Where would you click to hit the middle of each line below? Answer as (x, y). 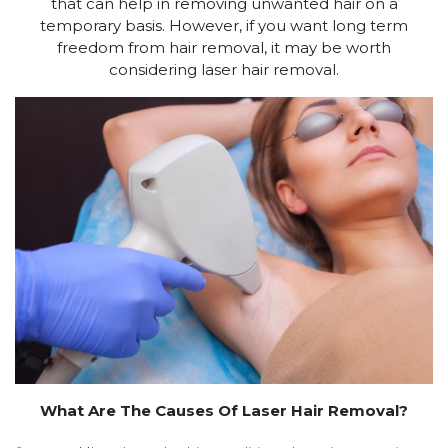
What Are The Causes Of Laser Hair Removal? (224, 410)
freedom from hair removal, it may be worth (224, 47)
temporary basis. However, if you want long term (224, 25)
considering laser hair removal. (224, 69)
